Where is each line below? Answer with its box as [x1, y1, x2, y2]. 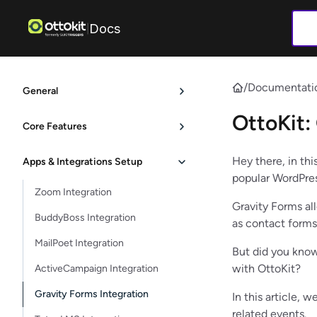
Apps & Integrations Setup [23, 156, 142, 168]
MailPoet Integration [35, 237, 124, 249]
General [23, 85, 58, 97]
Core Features [23, 120, 87, 132]
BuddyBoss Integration [35, 212, 136, 224]
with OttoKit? [232, 262, 301, 275]
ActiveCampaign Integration [35, 263, 158, 275]
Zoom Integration [35, 186, 112, 198]
